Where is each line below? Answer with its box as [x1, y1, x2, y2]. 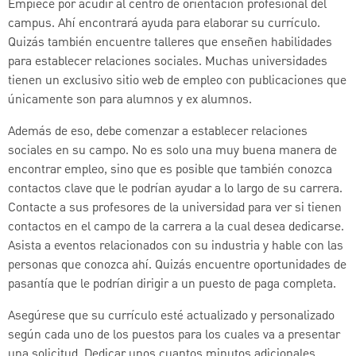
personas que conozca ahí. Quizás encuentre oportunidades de [8, 255, 346, 275]
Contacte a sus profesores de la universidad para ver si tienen [8, 198, 342, 218]
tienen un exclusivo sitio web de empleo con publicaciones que [8, 71, 346, 91]
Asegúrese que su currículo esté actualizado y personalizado [8, 306, 335, 326]
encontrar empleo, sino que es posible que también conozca [8, 160, 332, 180]
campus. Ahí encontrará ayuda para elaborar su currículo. [8, 14, 320, 33]
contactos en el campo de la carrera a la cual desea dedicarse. [8, 217, 344, 237]
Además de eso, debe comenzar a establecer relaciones [8, 122, 308, 141]
